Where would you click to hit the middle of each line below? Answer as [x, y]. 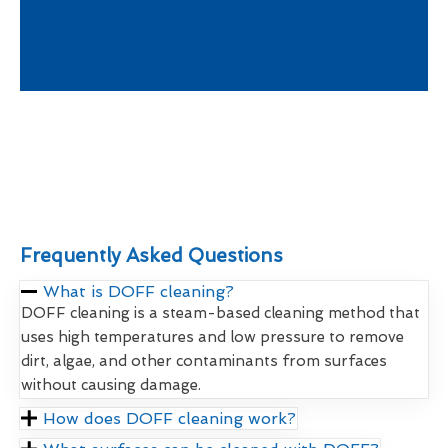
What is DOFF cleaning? [139, 292]
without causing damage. [111, 385]
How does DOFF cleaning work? [170, 419]
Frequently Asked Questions [151, 256]
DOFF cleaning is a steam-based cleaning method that [220, 313]
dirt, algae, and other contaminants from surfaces [204, 361]
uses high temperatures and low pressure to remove [212, 337]
